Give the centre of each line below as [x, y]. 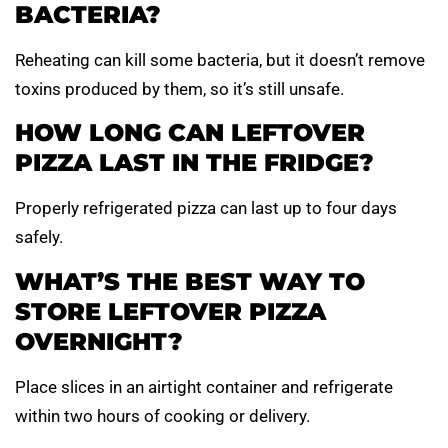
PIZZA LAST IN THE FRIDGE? [194, 163]
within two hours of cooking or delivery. [162, 415]
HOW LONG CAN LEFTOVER [190, 133]
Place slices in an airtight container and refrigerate [204, 386]
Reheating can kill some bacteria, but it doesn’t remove [220, 59]
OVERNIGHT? [99, 341]
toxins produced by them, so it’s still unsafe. [179, 88]
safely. [39, 237]
